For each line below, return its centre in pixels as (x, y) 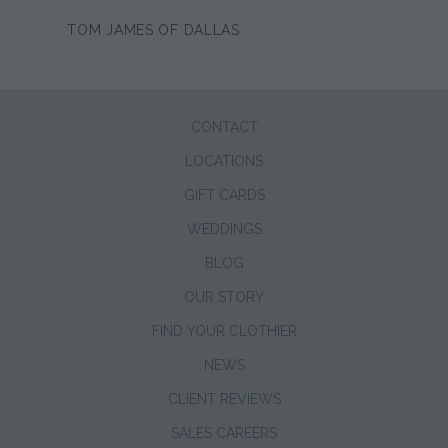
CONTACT (224, 126)
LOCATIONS (224, 160)
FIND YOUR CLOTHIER (224, 330)
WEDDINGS (224, 228)
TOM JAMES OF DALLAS (153, 29)
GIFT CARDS (224, 194)
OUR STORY (224, 296)
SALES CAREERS (224, 432)
